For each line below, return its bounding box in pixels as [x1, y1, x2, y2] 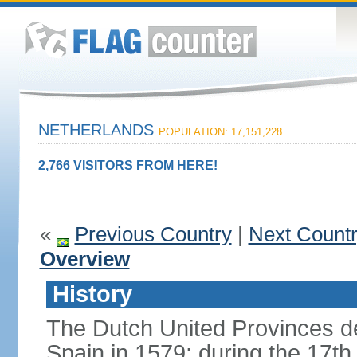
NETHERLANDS [37, 121, 159, 139]
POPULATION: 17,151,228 [158, 126, 282, 138]
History [52, 281, 132, 307]
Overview [39, 247, 130, 271]
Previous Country [74, 222, 232, 246]
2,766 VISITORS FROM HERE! [37, 159, 218, 172]
